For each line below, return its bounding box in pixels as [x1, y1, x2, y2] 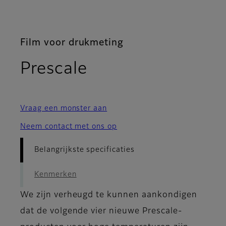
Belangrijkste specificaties [34, 146, 135, 154]
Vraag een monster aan [20, 105, 107, 112]
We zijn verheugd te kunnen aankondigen [20, 191, 197, 200]
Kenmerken [34, 171, 77, 179]
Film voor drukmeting [20, 38, 124, 48]
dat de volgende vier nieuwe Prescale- [20, 207, 182, 216]
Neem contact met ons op [20, 123, 118, 131]
